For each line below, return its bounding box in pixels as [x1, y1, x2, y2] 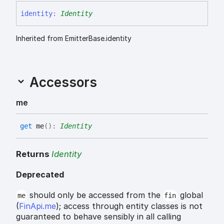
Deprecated [16, 169, 64, 179]
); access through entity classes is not [56, 200, 202, 211]
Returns [16, 149, 51, 159]
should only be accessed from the [26, 189, 163, 200]
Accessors [26, 74, 97, 90]
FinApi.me [19, 200, 56, 211]
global [177, 189, 203, 200]
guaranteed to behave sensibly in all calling [16, 211, 181, 221]
